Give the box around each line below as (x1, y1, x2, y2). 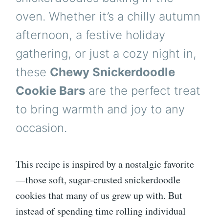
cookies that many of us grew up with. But (16, 188, 182, 202)
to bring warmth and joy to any (16, 102, 185, 117)
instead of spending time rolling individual (16, 204, 186, 218)
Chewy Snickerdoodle (50, 65, 175, 80)
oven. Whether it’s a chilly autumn (16, 9, 200, 24)
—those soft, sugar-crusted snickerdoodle (16, 173, 180, 186)
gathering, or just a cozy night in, (16, 46, 197, 61)
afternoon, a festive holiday (16, 28, 165, 43)
